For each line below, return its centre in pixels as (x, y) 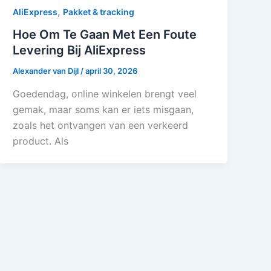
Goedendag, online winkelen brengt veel (105, 93)
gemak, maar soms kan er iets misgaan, (103, 109)
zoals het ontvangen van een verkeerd (101, 125)
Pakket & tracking (99, 11)
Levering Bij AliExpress (80, 51)
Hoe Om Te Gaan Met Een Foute (105, 35)
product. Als (41, 141)
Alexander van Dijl (47, 71)
